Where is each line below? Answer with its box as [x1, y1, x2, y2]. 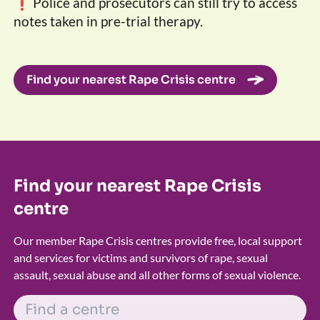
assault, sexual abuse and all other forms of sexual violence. [13, 268, 301, 282]
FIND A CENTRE [12, 294, 98, 309]
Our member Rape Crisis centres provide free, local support [13, 234, 302, 248]
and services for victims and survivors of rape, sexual [13, 251, 268, 265]
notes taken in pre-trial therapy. [13, 13, 203, 30]
